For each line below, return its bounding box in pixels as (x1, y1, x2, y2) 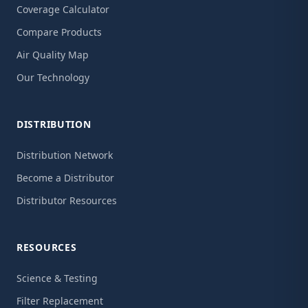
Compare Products (16, 25, 102, 38)
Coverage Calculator (16, 3, 109, 16)
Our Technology (16, 71, 89, 84)
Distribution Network (16, 148, 113, 162)
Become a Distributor (16, 171, 114, 184)
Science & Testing (16, 272, 98, 285)
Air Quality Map (16, 48, 89, 61)
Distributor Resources (16, 194, 117, 207)
